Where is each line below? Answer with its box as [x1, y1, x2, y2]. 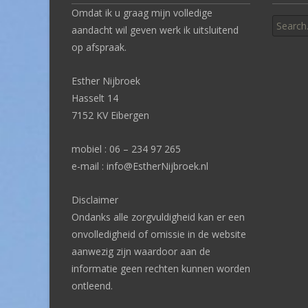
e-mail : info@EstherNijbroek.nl [71, 159, 208, 173]
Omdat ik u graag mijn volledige [71, 5, 212, 19]
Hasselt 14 [71, 91, 118, 104]
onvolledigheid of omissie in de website [71, 227, 246, 241]
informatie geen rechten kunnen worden [71, 261, 250, 275]
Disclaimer [71, 192, 118, 206]
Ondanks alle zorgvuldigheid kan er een [71, 210, 245, 223]
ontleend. [71, 278, 113, 292]
